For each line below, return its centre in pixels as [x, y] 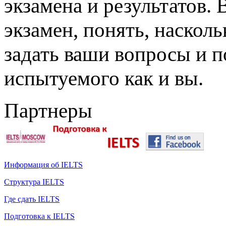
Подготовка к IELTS [39, 216]
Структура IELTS [34, 182]
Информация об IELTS [43, 164]
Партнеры [48, 110]
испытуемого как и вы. [104, 78]
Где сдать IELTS [32, 199]
